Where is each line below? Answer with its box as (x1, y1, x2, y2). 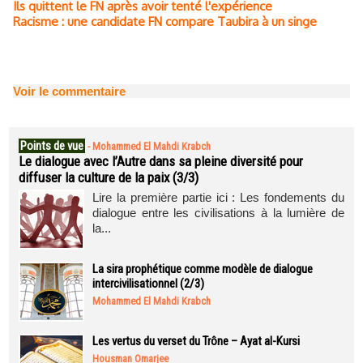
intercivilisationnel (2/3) (92, 276, 204, 291)
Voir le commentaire (13, 84, 126, 98)
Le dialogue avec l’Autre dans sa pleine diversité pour (19, 153, 303, 169)
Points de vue (20, 139, 83, 153)
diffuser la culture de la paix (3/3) (19, 169, 199, 186)
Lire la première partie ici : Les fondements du (92, 190, 344, 204)
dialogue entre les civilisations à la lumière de (92, 206, 344, 220)
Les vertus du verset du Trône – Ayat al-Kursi (92, 334, 300, 348)
